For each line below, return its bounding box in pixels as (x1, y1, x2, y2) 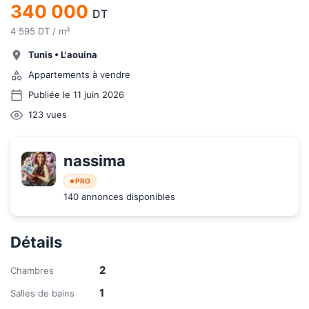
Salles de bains (10, 288, 74, 299)
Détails (10, 233, 62, 251)
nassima (63, 152, 129, 170)
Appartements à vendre (28, 69, 130, 80)
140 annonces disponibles (63, 191, 175, 202)
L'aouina (61, 49, 97, 60)
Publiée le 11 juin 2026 (28, 89, 124, 100)
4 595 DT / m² (10, 26, 70, 37)
